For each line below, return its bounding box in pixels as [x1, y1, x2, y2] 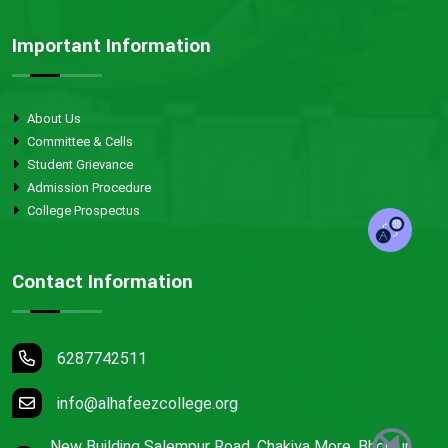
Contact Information [12, 268, 193, 296]
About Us [24, 111, 81, 126]
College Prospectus [24, 203, 140, 218]
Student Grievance [24, 157, 133, 172]
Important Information [12, 32, 211, 60]
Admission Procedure [24, 180, 151, 195]
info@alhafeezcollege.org [57, 394, 238, 413]
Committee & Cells [24, 134, 133, 149]
